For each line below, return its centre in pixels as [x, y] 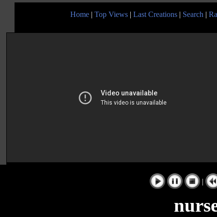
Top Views [111, 14]
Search [193, 14]
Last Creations [155, 14]
